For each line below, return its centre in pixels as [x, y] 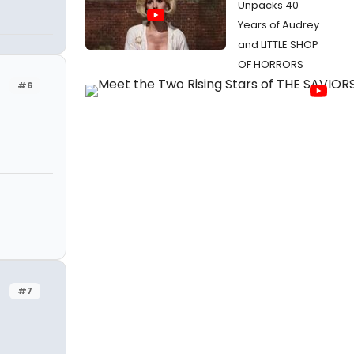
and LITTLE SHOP [278, 45]
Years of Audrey [279, 25]
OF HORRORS [271, 64]
